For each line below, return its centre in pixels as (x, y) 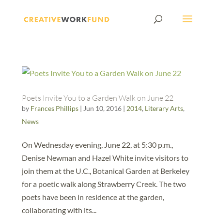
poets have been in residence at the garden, (93, 197)
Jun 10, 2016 (102, 108)
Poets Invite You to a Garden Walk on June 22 (97, 98)
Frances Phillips (54, 108)
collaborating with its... (59, 210)
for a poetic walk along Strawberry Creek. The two (104, 184)
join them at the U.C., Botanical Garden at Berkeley (105, 171)
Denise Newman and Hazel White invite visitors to (105, 158)
